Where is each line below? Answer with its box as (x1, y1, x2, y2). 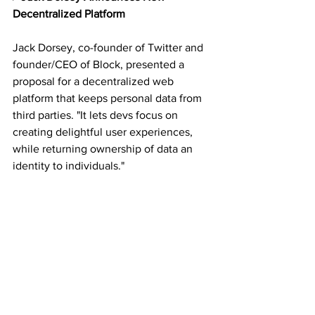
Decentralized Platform (13, 8, 125, 20)
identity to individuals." (13, 160, 124, 172)
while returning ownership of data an (13, 143, 195, 155)
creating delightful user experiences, (13, 126, 195, 139)
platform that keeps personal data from (13, 92, 205, 105)
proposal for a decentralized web (13, 75, 176, 88)
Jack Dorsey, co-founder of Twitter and (13, 41, 206, 54)
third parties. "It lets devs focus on (13, 109, 181, 122)
